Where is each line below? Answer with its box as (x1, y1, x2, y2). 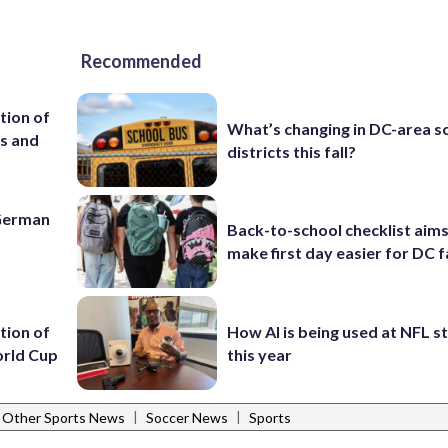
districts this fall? (227, 141, 357, 161)
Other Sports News (2, 409, 125, 427)
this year (227, 344, 293, 364)
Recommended (81, 50, 202, 72)
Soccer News (146, 409, 228, 427)
